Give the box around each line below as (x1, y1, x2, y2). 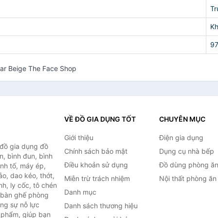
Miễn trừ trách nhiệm (64, 174, 130, 182)
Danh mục (64, 188, 96, 196)
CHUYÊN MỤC (159, 115, 205, 123)
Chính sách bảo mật (64, 147, 127, 155)
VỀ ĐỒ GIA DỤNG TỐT (64, 115, 136, 123)
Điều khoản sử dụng (64, 161, 128, 169)
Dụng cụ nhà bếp (159, 147, 214, 155)
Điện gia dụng (159, 133, 203, 142)
